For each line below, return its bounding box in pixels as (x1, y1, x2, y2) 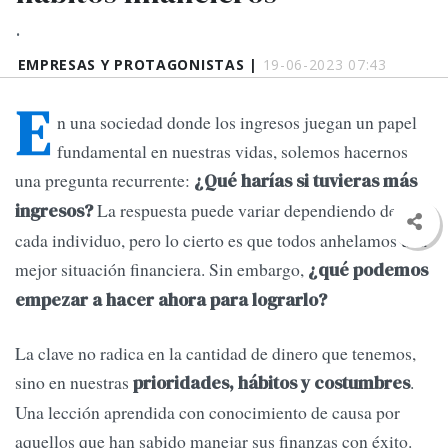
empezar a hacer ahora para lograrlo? (15, 288, 327, 313)
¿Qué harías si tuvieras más (194, 169, 417, 194)
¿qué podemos (308, 258, 428, 283)
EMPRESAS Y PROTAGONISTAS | (17, 55, 263, 74)
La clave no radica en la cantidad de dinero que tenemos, (15, 341, 416, 366)
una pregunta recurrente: (15, 168, 194, 193)
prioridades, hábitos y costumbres (133, 371, 410, 396)
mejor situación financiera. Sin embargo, (15, 257, 308, 282)
